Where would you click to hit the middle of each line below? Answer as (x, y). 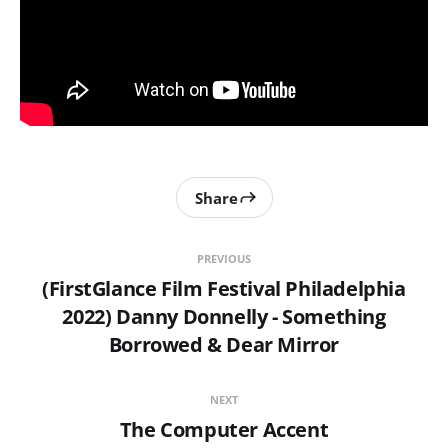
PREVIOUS (224, 259)
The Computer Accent (224, 430)
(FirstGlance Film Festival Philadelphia (224, 289)
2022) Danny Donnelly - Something (224, 317)
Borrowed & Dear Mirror (224, 345)
